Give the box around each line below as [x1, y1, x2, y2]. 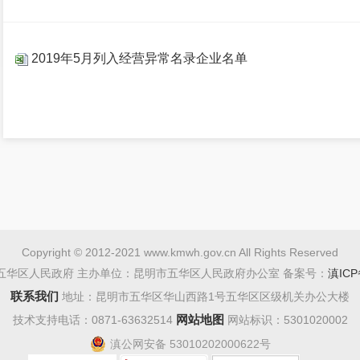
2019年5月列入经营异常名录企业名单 [28, 51, 247, 65]
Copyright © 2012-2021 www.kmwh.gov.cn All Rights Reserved [22, 246, 338, 259]
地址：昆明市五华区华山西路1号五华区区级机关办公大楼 [59, 290, 350, 303]
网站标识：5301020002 [223, 313, 348, 326]
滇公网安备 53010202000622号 [109, 337, 271, 350]
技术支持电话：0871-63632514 [12, 313, 176, 326]
